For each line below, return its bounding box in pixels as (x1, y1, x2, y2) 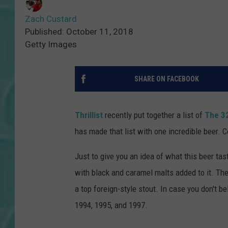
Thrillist (75, 109, 103, 120)
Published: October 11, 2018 (25, 26, 133, 37)
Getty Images (25, 39, 77, 49)
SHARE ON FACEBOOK (134, 74, 199, 83)
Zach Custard (25, 13, 77, 24)
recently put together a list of (103, 109, 205, 120)
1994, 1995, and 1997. (75, 199, 148, 210)
